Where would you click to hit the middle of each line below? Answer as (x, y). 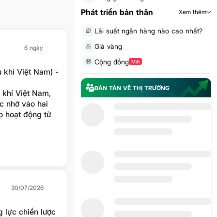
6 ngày (33, 48)
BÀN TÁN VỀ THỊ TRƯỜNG (132, 88)
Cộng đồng (111, 62)
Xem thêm (193, 12)
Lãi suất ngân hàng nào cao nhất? (148, 31)
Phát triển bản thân (117, 12)
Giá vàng (108, 46)
